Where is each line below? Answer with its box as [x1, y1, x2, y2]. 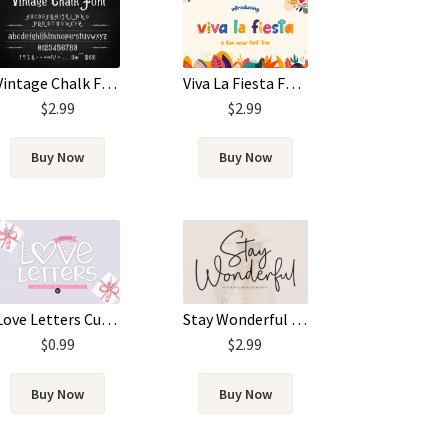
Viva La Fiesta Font [284, 72, 301, 93]
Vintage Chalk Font [101, 72, 118, 93]
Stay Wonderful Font [290, 309, 307, 330]
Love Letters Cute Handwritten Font [101, 309, 118, 330]
